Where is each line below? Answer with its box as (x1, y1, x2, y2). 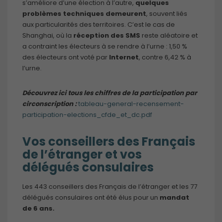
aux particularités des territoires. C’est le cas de (22, 19, 175, 29)
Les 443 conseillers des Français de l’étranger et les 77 (22, 181, 197, 191)
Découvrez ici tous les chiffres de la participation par (22, 88, 197, 98)
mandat (158, 192, 189, 202)
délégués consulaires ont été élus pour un (22, 192, 158, 202)
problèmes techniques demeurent (22, 8, 146, 18)
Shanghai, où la (22, 30, 73, 40)
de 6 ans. (22, 203, 55, 213)
